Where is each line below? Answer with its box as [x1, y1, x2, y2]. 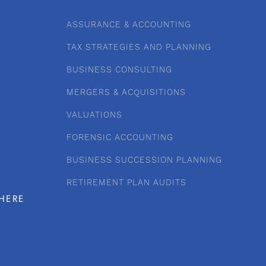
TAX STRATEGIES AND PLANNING [66, 42, 211, 53]
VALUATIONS [66, 110, 122, 121]
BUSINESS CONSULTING [66, 65, 172, 76]
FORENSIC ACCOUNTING [66, 132, 173, 144]
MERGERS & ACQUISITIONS [66, 87, 186, 99]
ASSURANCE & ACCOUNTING [66, 20, 191, 31]
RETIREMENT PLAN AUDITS [66, 178, 186, 189]
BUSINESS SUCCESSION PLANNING [66, 155, 222, 166]
